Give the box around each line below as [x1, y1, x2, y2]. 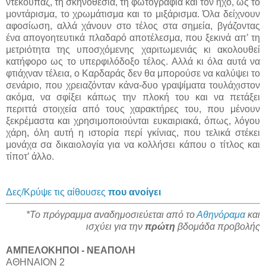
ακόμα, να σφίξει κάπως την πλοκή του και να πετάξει [6, 91, 260, 102]
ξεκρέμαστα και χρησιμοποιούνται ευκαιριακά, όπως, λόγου [6, 115, 260, 126]
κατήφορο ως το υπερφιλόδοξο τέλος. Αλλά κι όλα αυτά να [6, 56, 260, 66]
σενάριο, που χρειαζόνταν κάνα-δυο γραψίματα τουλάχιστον [6, 80, 260, 90]
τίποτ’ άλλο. [6, 151, 54, 161]
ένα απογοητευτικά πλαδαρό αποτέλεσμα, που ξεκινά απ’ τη [6, 32, 260, 43]
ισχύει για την [86, 221, 145, 232]
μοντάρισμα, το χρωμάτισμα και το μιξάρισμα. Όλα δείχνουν [6, 8, 260, 19]
